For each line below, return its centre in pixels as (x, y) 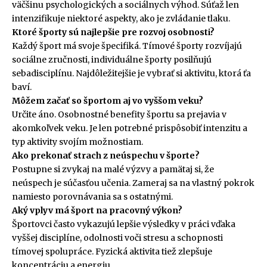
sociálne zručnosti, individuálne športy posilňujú (112, 59)
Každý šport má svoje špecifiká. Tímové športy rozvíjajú (127, 46)
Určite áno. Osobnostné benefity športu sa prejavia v (119, 114)
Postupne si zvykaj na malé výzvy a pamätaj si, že (113, 169)
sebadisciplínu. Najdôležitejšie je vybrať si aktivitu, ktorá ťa (131, 73)
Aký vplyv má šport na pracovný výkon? (97, 210)
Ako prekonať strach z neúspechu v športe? (106, 155)
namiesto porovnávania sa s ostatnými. (92, 196)
